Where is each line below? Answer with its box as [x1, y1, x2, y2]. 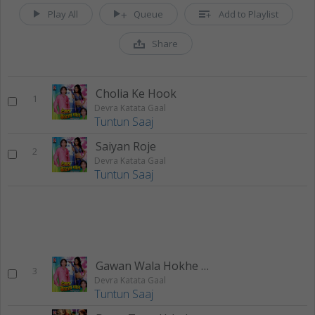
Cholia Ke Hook [96, 86, 176, 101]
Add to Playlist [218, 8, 278, 20]
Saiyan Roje [96, 139, 156, 154]
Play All [47, 8, 78, 20]
